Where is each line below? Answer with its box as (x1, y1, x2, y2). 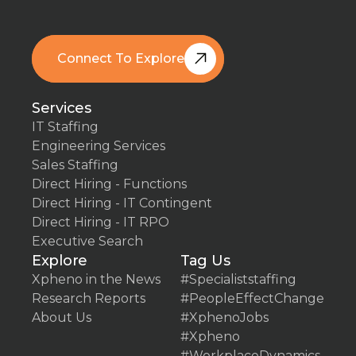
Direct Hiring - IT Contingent (32, 195, 212, 211)
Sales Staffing (32, 157, 118, 172)
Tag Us (180, 251, 230, 269)
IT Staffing (32, 118, 99, 134)
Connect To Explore (57, 50, 184, 66)
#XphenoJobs (180, 309, 269, 325)
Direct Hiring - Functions (32, 176, 187, 192)
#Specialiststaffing (180, 271, 296, 287)
